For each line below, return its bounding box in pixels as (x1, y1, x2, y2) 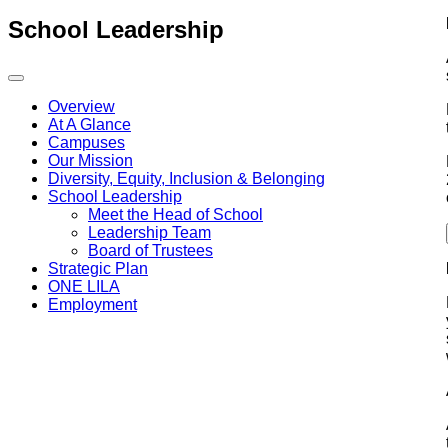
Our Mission (48, 151, 133, 169)
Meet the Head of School (88, 205, 263, 223)
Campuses (48, 133, 125, 151)
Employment (48, 295, 137, 313)
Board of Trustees (88, 241, 213, 259)
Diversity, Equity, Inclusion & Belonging (48, 169, 325, 187)
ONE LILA (48, 277, 120, 295)
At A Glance (48, 115, 131, 133)
